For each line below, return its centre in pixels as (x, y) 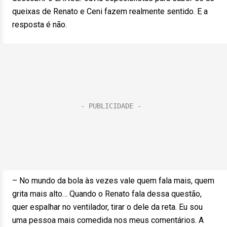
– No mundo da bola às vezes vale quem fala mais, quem (113, 181)
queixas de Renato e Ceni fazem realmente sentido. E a (110, 11)
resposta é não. (40, 25)
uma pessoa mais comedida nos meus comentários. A (108, 220)
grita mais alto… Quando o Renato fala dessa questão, (107, 194)
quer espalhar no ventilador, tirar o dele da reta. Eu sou (107, 207)
